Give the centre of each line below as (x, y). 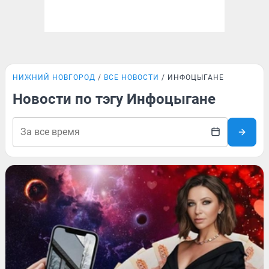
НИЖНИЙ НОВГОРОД (54, 77)
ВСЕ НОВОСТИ (131, 77)
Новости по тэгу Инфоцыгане (114, 99)
